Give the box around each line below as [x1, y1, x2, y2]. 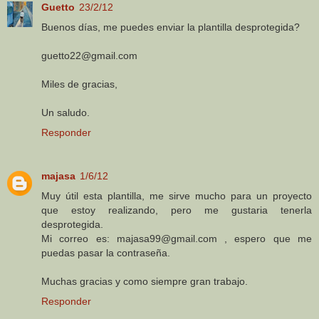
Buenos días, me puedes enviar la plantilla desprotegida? [41, 21, 300, 33]
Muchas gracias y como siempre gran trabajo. [41, 276, 248, 288]
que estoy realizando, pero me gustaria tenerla [41, 204, 312, 216]
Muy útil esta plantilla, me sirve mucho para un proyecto [41, 190, 312, 202]
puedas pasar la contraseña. [41, 247, 170, 259]
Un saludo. [41, 106, 90, 118]
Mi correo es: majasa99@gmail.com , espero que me [41, 233, 312, 245]
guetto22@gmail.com [41, 49, 137, 61]
